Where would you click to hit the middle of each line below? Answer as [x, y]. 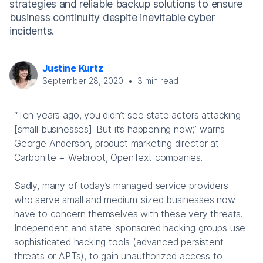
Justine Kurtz [73, 68]
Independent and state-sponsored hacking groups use [130, 227]
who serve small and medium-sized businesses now [125, 199]
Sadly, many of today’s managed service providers [121, 185]
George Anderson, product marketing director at [117, 143]
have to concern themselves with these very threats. [129, 213]
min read [161, 80]
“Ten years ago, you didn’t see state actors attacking [127, 115]
